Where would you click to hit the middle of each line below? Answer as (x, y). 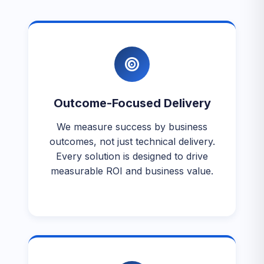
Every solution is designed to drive (132, 156)
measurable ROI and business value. (132, 171)
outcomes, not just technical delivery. (132, 141)
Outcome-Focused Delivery (132, 103)
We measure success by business (132, 127)
